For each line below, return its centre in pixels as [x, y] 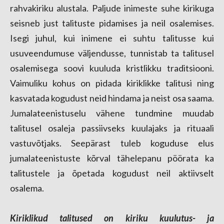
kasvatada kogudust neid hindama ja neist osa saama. [112, 98]
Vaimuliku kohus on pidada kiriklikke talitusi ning [112, 83]
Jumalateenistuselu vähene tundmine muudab [112, 113]
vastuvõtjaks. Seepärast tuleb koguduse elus [112, 143]
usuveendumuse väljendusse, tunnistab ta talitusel [112, 53]
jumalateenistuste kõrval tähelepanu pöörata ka [112, 158]
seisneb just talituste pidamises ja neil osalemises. [112, 23]
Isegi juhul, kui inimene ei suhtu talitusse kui [112, 38]
